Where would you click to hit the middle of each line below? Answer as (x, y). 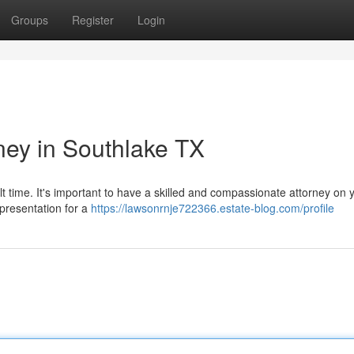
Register (93, 20)
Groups (30, 20)
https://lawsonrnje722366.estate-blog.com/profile (213, 208)
